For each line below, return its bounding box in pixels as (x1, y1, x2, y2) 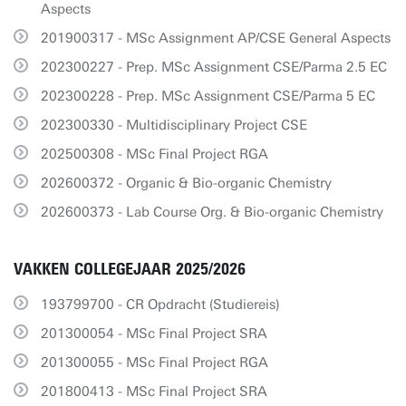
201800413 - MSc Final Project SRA (41, 383, 267, 400)
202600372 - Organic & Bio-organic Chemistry (41, 175, 332, 191)
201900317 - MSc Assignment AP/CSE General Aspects (41, 30, 391, 46)
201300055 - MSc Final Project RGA (41, 354, 268, 371)
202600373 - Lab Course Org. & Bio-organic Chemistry (41, 204, 383, 220)
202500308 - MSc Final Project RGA (41, 146, 268, 162)
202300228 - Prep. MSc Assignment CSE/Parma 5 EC (41, 88, 375, 104)
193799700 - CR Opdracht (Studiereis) (41, 296, 280, 313)
